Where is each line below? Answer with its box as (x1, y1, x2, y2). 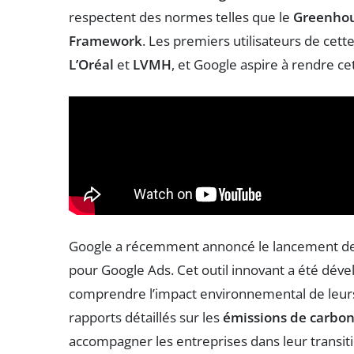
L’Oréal (69, 55, 114, 73)
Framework (69, 31, 142, 50)
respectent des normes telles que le (69, 7, 293, 26)
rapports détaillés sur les (69, 308, 223, 327)
